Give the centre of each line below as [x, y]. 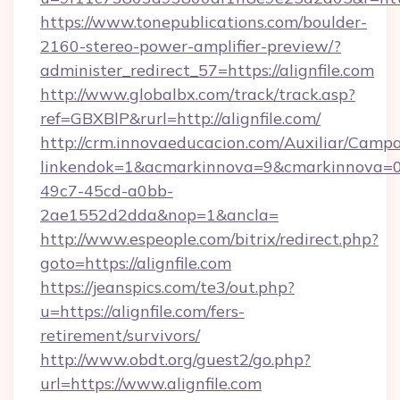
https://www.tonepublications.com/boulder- [204, 22]
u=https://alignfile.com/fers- [142, 311]
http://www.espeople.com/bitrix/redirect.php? [209, 239]
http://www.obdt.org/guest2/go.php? [175, 359]
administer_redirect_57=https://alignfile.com [207, 70]
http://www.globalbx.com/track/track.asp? [198, 94]
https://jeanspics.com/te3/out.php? [167, 287]
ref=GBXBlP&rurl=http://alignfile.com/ [180, 118]
